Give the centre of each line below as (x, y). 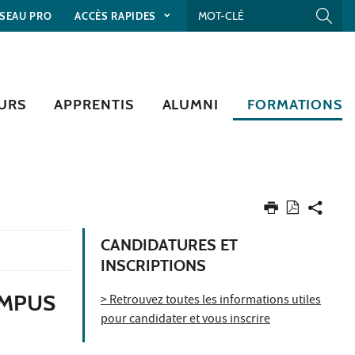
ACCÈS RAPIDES (117, 15)
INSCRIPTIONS (153, 265)
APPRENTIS (94, 104)
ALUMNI (190, 104)
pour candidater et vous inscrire (185, 320)
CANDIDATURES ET (169, 244)
